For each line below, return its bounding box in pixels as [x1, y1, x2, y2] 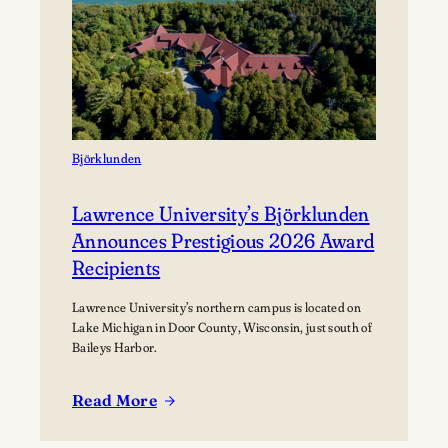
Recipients [72, 254, 161, 280]
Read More [72, 390, 157, 410]
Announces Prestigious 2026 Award [72, 227, 375, 253]
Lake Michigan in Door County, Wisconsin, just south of [72, 318, 372, 335]
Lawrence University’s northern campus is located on [72, 298, 362, 315]
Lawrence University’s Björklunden [72, 200, 370, 226]
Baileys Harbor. [72, 338, 161, 355]
